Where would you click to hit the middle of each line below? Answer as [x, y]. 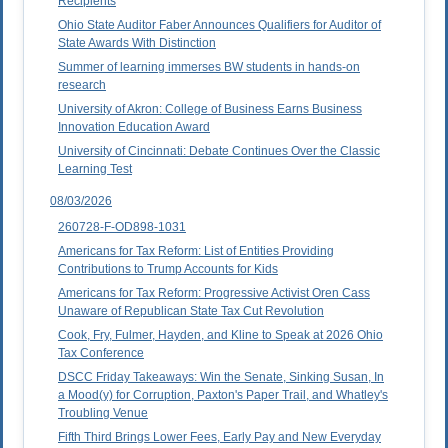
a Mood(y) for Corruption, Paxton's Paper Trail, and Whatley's [223, 395]
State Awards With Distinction [137, 43]
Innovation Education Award [134, 127]
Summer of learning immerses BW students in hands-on [209, 67]
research [82, 85]
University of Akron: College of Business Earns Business [210, 109]
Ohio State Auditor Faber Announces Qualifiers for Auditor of [219, 25]
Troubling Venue [103, 413]
